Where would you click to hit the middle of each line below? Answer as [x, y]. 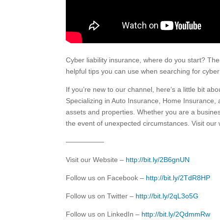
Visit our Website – [96, 159]
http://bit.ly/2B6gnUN [158, 159]
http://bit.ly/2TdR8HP [178, 178]
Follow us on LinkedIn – [104, 214]
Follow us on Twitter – [101, 196]
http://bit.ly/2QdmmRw [176, 214]
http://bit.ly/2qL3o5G [167, 196]
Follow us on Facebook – [106, 178]
